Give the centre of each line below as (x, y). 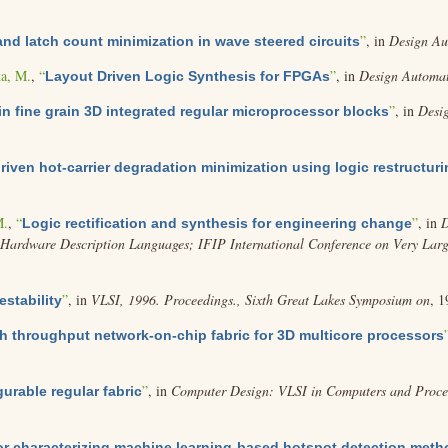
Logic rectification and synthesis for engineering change (217, 223)
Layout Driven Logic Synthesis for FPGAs (188, 76)
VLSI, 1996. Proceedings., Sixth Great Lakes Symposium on (261, 299)
